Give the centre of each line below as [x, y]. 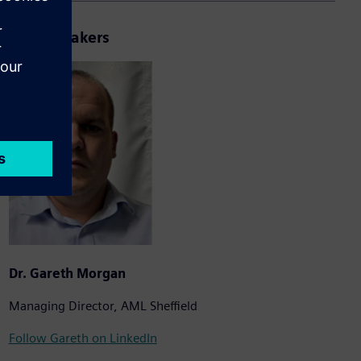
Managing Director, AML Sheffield [103, 306]
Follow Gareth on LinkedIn [83, 338]
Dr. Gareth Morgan [67, 274]
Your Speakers [59, 38]
